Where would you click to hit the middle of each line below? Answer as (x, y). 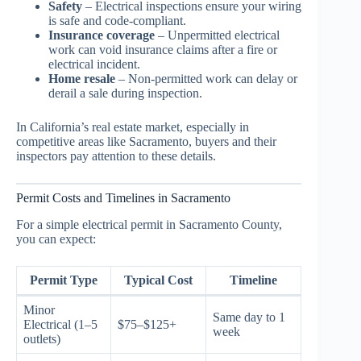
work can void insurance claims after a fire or (163, 50)
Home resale (82, 79)
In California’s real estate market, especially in (133, 127)
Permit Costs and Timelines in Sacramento (123, 198)
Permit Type (64, 280)
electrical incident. (94, 64)
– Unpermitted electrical (217, 35)
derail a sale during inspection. (125, 93)
